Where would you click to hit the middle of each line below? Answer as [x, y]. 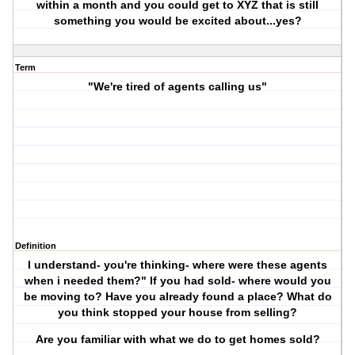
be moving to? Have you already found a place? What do [177, 297]
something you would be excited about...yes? [177, 21]
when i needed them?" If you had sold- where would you [177, 281]
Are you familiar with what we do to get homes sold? [177, 340]
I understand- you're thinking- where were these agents [178, 265]
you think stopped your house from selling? [178, 313]
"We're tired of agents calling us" [178, 87]
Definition [36, 246]
